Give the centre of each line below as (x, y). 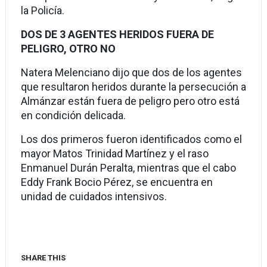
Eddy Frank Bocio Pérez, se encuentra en (117, 182)
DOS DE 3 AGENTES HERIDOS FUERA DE (117, 34)
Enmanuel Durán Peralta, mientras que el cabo (128, 168)
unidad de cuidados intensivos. (94, 196)
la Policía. (42, 10)
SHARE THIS (43, 258)
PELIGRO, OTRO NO (68, 49)
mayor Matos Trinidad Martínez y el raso (114, 153)
